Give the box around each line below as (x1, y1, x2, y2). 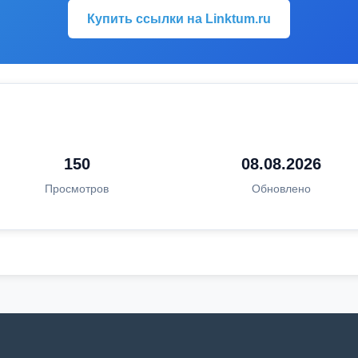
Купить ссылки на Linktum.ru (87, 12, 271, 26)
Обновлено (251, 182, 311, 195)
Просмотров (45, 182, 109, 195)
